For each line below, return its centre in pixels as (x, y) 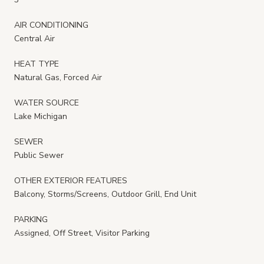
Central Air (34, 38)
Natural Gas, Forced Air (58, 77)
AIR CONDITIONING (51, 25)
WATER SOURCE (47, 103)
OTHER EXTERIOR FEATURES (71, 180)
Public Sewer (39, 155)
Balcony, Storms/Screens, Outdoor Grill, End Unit (105, 194)
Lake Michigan (41, 116)
